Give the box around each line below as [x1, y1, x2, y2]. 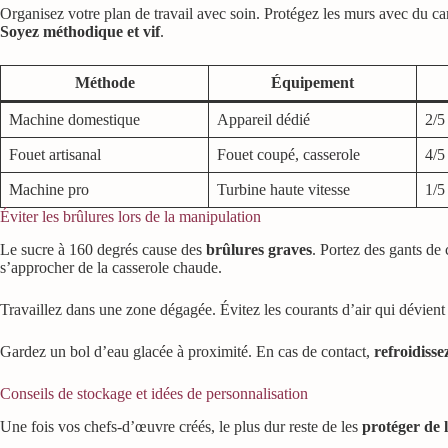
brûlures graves [206, 240, 312, 258]
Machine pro [9, 180, 89, 198]
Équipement [271, 73, 354, 91]
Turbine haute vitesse [217, 180, 350, 198]
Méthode [74, 73, 135, 91]
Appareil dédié [217, 110, 310, 128]
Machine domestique [9, 110, 140, 128]
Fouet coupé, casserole [217, 145, 360, 163]
